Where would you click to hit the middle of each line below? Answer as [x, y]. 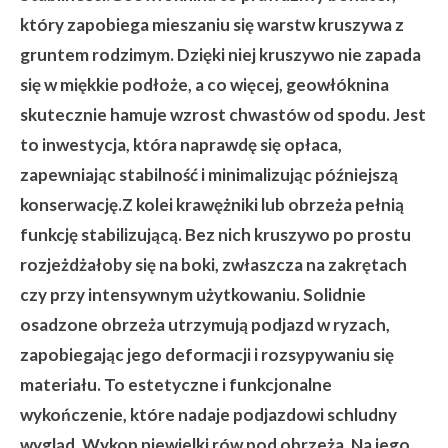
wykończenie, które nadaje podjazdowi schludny [208, 415]
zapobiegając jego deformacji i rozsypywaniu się [207, 355]
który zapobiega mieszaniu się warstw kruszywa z [212, 25]
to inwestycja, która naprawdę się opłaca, [181, 145]
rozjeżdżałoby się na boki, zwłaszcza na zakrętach [213, 265]
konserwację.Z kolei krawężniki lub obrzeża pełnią [212, 205]
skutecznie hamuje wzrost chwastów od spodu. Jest [223, 115]
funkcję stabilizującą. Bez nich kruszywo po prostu [215, 235]
